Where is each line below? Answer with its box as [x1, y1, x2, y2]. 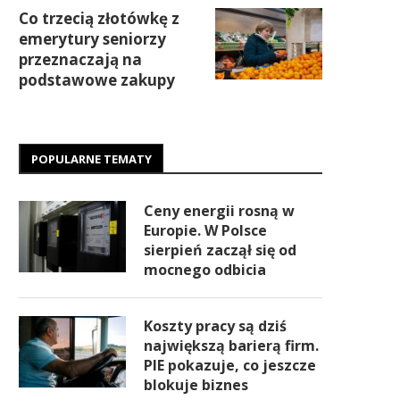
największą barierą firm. [144, 336, 319, 355]
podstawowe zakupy [19, 70, 175, 90]
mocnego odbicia [144, 260, 266, 279]
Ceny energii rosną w [144, 201, 295, 221]
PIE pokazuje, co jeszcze [144, 355, 316, 375]
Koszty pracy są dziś [144, 316, 287, 336]
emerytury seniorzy [19, 29, 166, 49]
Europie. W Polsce [144, 221, 267, 240]
